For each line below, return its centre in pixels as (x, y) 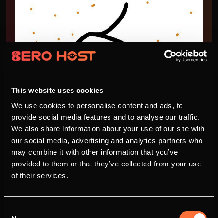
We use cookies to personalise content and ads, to (97, 105)
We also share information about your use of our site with (108, 129)
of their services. (40, 175)
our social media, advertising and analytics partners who (107, 140)
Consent (17, 209)
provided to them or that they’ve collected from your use (106, 164)
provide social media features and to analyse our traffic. (106, 117)
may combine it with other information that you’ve (95, 152)
